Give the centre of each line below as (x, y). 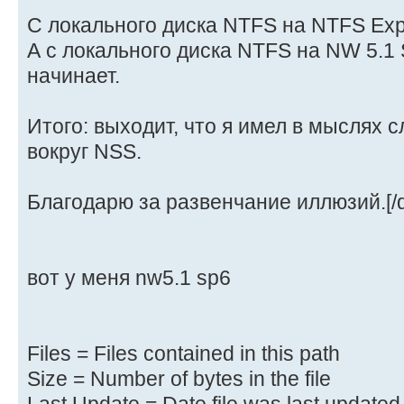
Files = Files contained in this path (184, 354)
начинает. (73, 76)
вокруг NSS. (84, 152)
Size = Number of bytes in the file (179, 379)
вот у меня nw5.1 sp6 (129, 278)
